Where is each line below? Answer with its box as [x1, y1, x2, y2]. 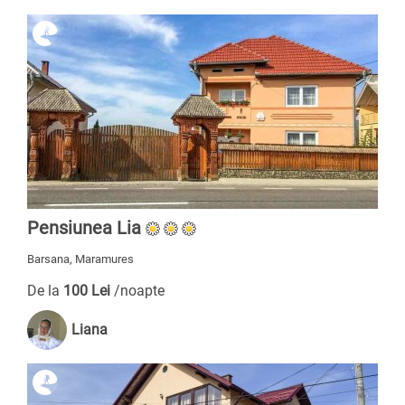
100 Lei [63, 282, 114, 299]
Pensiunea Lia [27, 217, 141, 239]
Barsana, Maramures [27, 252, 134, 266]
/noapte [114, 282, 165, 299]
